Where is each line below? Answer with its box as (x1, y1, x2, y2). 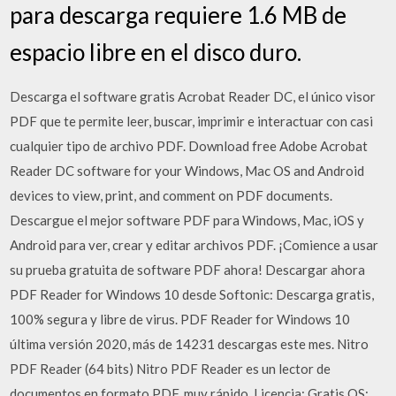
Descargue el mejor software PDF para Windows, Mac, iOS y (10, 212, 365, 228)
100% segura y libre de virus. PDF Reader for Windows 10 (10, 311, 351, 327)
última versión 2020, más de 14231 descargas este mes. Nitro (10, 336, 369, 352)
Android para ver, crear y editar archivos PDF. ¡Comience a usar (10, 237, 379, 253)
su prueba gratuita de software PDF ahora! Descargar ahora (10, 262, 366, 278)
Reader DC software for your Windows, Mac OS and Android (10, 163, 365, 179)
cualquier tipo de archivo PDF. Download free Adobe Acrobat (10, 138, 369, 154)
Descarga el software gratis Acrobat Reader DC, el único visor (10, 88, 377, 104)
